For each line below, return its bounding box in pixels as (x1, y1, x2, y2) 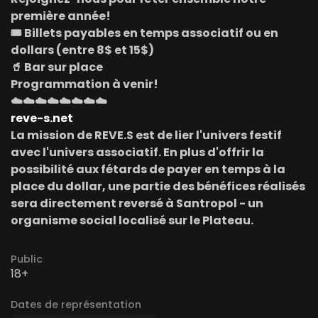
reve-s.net (11, 109, 73, 126)
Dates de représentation (11, 297, 141, 312)
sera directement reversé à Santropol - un (11, 194, 263, 212)
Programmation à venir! (11, 75, 158, 92)
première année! (11, 7, 111, 24)
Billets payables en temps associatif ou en (22, 24, 278, 41)
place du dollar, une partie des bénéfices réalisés (11, 177, 305, 194)
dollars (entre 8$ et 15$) (11, 41, 154, 58)
